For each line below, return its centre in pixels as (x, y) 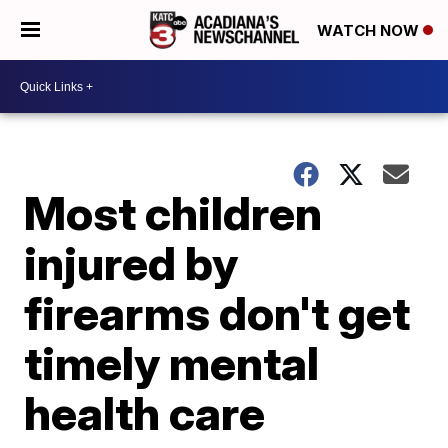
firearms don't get (217, 313)
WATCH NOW (370, 31)
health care (145, 413)
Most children (173, 213)
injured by (131, 263)
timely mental (172, 363)
